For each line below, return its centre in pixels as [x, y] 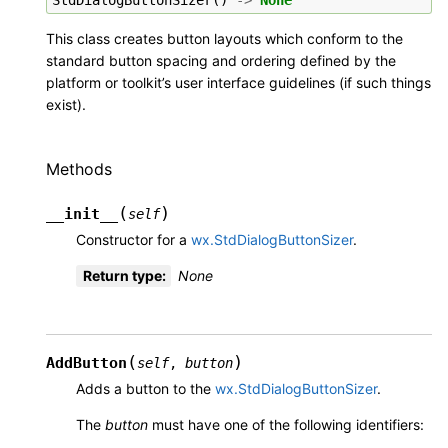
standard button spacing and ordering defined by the [221, 60]
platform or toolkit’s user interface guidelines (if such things [238, 82]
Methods [79, 168]
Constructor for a [133, 240]
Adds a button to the [145, 389]
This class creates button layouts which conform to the [224, 38]
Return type [122, 276]
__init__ [82, 214]
